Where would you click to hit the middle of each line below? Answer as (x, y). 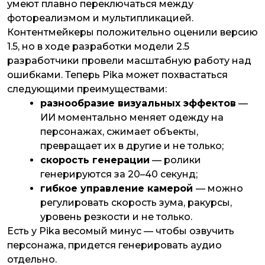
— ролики (175, 160)
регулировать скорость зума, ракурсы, (136, 203)
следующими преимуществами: (87, 89)
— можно (219, 189)
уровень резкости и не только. (117, 217)
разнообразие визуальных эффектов (138, 104)
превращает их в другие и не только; (132, 146)
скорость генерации (95, 160)
